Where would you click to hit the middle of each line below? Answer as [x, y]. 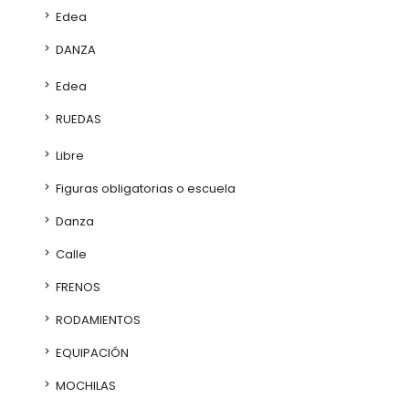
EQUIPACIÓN [91, 353]
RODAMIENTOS [97, 320]
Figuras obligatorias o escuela [144, 189]
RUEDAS [77, 119]
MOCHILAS [84, 386]
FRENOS [77, 287]
